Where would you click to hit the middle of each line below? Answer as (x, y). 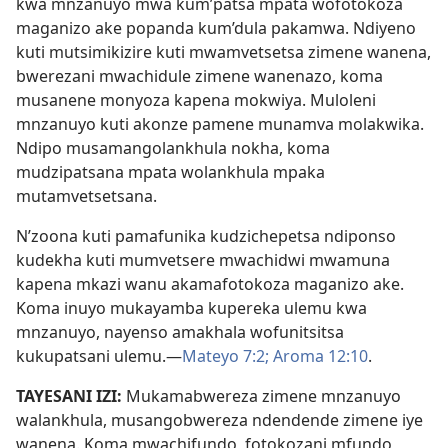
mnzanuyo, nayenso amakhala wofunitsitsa (180, 331)
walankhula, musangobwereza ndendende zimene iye (219, 419)
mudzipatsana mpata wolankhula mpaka (170, 171)
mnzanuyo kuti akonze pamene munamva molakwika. (220, 123)
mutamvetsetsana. (86, 195)
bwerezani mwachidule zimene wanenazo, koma (199, 75)
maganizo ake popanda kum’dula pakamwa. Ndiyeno (216, 27)
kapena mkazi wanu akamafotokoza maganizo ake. (210, 283)
